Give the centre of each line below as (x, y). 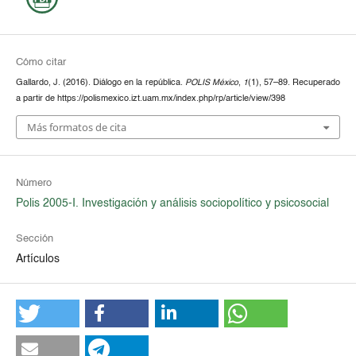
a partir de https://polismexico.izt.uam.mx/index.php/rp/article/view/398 (150, 99)
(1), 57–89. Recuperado (294, 83)
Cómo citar (41, 63)
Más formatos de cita (76, 127)
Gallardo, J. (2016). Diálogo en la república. (100, 83)
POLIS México (211, 83)
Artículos (37, 259)
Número (33, 183)
